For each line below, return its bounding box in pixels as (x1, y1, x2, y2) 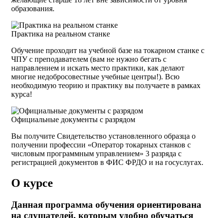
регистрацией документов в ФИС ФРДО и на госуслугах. (11, 158, 203, 167)
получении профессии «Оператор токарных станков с (11, 141, 191, 149)
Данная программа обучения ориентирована (11, 200, 201, 210)
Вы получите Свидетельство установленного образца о (11, 132, 196, 141)
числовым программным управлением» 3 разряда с (11, 149, 182, 158)
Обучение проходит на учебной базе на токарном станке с (11, 46, 204, 55)
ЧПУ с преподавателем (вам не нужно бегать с (11, 55, 166, 64)
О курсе (11, 177, 53, 190)
